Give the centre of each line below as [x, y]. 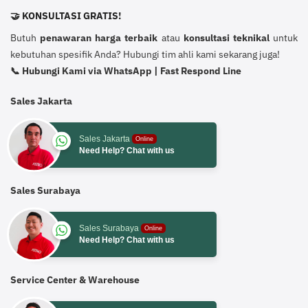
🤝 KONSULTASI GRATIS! [66, 16]
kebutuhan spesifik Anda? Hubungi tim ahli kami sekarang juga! [145, 54]
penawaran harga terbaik [99, 37]
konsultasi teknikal [226, 37]
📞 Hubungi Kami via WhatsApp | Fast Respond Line [126, 70]
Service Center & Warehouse [75, 279]
